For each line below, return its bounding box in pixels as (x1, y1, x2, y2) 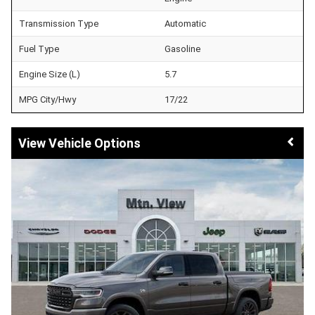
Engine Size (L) (19, 68, 80, 79)
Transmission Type (19, 18, 98, 29)
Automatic (165, 18, 206, 29)
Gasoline (165, 43, 200, 54)
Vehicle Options (49, 135, 141, 150)
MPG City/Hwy (19, 94, 76, 105)
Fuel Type (19, 43, 59, 54)
